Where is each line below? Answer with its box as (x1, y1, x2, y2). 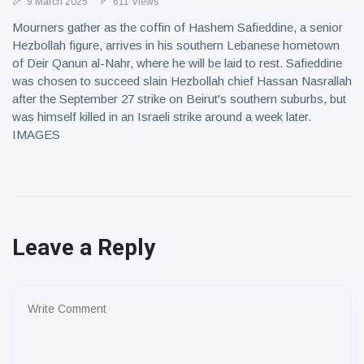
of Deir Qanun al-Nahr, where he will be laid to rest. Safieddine (12, 56, 342, 70)
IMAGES (12, 128, 60, 141)
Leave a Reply (12, 234, 155, 261)
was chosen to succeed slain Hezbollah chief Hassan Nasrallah (12, 74, 352, 88)
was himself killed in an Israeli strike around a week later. (12, 110, 311, 123)
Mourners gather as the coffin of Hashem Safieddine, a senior (12, 20, 343, 34)
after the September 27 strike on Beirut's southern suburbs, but (12, 92, 346, 106)
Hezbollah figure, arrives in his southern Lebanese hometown (12, 38, 340, 52)
